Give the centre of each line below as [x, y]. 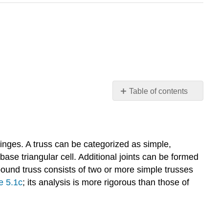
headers [133, 110]
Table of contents [159, 91]
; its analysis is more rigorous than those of [106, 182]
